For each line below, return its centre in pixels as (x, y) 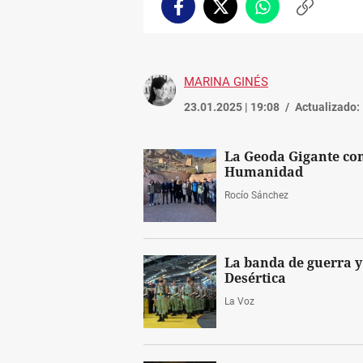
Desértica (255, 278)
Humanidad (264, 172)
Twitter (239, 13)
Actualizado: (327, 107)
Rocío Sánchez (256, 195)
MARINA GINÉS (226, 81)
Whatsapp (289, 13)
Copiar (322, 13)
